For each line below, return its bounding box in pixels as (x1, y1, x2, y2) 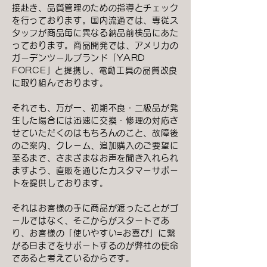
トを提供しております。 (12, 178, 108, 187)
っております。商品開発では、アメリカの (12, 41, 179, 49)
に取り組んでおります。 (12, 78, 108, 87)
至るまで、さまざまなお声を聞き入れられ (12, 153, 179, 162)
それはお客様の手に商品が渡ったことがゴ (12, 203, 179, 212)
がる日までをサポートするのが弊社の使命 (12, 241, 179, 250)
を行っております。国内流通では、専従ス (12, 15, 179, 24)
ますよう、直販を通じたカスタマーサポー (12, 166, 179, 175)
